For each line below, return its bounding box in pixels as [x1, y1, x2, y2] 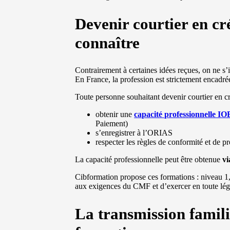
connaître [75, 34, 140, 52]
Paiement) [95, 119, 128, 128]
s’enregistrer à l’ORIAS [95, 128, 173, 138]
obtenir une [95, 110, 135, 119]
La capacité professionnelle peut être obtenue [75, 155, 223, 164]
